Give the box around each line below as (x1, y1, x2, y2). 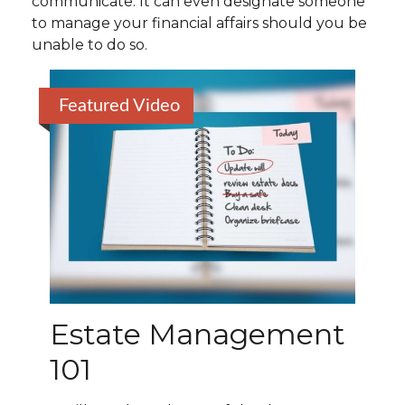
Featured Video (59, 97, 180, 115)
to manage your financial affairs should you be (32, 14, 367, 32)
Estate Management (50, 316, 345, 353)
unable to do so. (32, 36, 147, 53)
